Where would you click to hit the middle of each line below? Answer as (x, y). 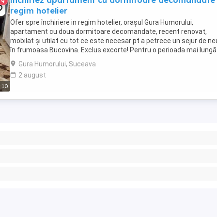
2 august (32, 75)
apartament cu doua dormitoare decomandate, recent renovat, (108, 31)
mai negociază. (34, 59)
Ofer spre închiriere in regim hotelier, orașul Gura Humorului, (102, 22)
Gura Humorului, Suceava (57, 64)
